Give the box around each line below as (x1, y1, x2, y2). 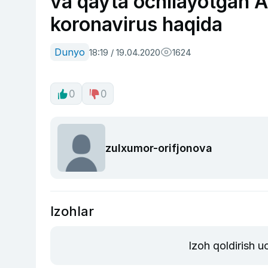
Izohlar (50, 203, 94, 219)
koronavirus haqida (50, 13, 223, 36)
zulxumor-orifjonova (105, 141, 212, 154)
